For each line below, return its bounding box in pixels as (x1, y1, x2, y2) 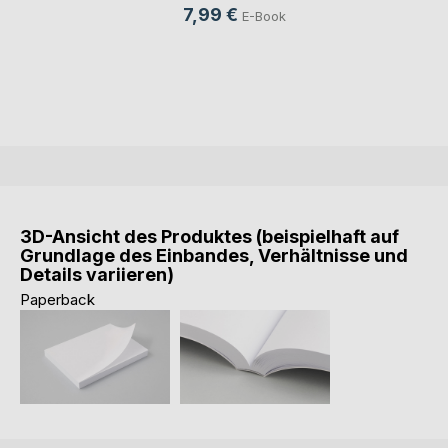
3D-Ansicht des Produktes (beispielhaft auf (20, 226, 399, 248)
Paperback (20, 290, 95, 310)
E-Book (242, 8, 286, 25)
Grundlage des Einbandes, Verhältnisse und (20, 245, 408, 267)
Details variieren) (20, 264, 174, 286)
